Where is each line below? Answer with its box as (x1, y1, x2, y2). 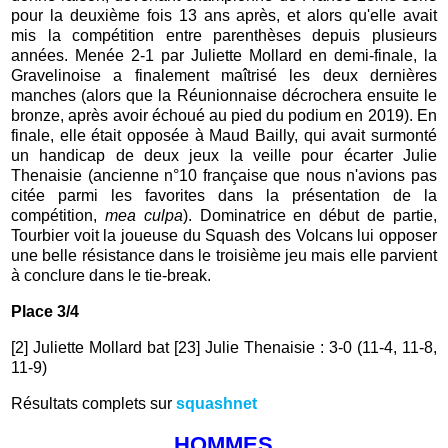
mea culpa (105, 207, 183, 225)
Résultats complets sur (11, 395, 177, 413)
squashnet (176, 395, 258, 413)
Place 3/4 (11, 303, 80, 321)
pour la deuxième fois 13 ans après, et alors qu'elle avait (11, 7, 437, 25)
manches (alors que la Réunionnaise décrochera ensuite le (11, 87, 437, 105)
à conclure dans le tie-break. (11, 267, 212, 285)
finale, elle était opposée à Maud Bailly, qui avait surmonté (11, 127, 437, 145)
